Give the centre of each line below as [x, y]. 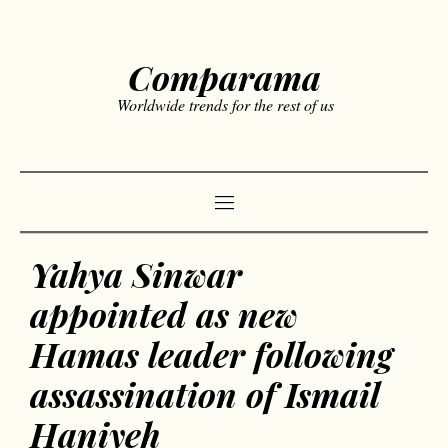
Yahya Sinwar [136, 274]
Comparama [224, 77]
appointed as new [164, 314]
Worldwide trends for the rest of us [225, 104]
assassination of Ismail [204, 394]
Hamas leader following [211, 354]
